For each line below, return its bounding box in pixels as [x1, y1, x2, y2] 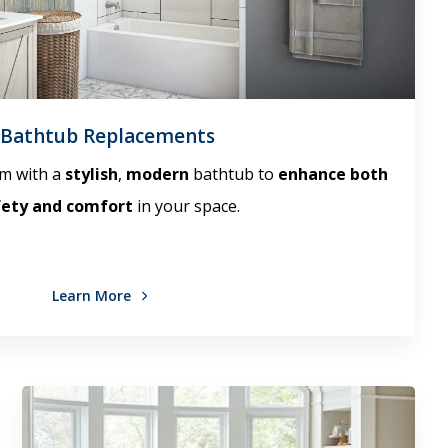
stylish [65, 162, 119, 185]
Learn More [52, 285, 136, 305]
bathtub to [189, 162, 279, 185]
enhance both [278, 162, 389, 185]
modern [126, 162, 190, 185]
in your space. [133, 194, 241, 217]
